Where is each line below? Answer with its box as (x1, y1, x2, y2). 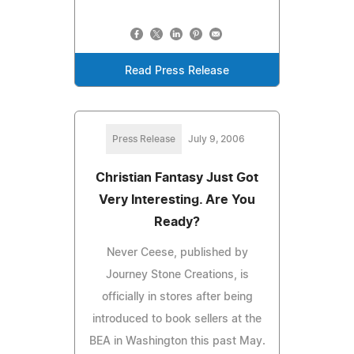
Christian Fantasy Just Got (96, 171, 258, 184)
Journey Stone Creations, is (105, 269, 249, 281)
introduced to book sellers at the (92, 313, 262, 325)
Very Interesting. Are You (99, 193, 255, 206)
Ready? (154, 215, 200, 228)
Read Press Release (125, 65, 229, 77)
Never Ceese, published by (106, 247, 248, 258)
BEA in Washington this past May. (88, 335, 265, 347)
